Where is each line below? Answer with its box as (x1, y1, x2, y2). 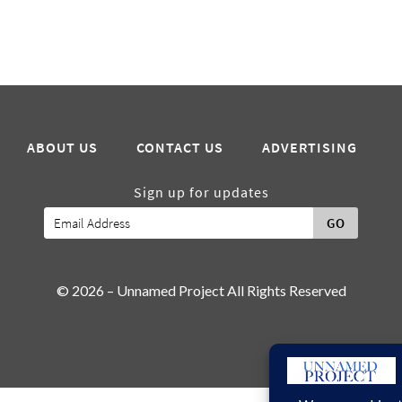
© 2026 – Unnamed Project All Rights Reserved (56, 282, 346, 299)
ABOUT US (27, 138, 98, 157)
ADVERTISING (262, 138, 357, 157)
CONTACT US (136, 138, 223, 157)
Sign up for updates (133, 183, 269, 202)
